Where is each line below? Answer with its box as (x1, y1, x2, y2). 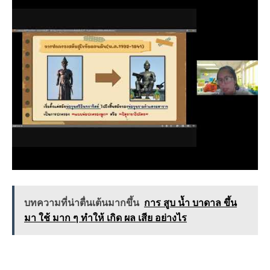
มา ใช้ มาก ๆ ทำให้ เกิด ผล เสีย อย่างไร (24, 212, 187, 223)
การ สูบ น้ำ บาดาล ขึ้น (144, 197, 237, 208)
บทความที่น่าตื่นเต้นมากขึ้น (24, 197, 139, 208)
